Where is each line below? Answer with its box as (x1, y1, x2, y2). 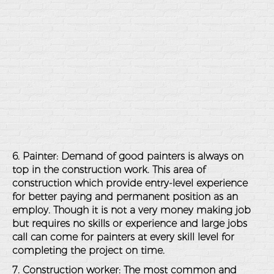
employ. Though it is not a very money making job (12, 204, 251, 216)
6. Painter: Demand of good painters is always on (12, 150, 243, 162)
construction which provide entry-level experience (12, 177, 248, 189)
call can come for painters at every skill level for (12, 231, 234, 243)
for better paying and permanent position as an (12, 191, 238, 202)
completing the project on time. (12, 245, 165, 256)
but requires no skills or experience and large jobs (12, 218, 247, 229)
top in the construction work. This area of (12, 164, 206, 176)
